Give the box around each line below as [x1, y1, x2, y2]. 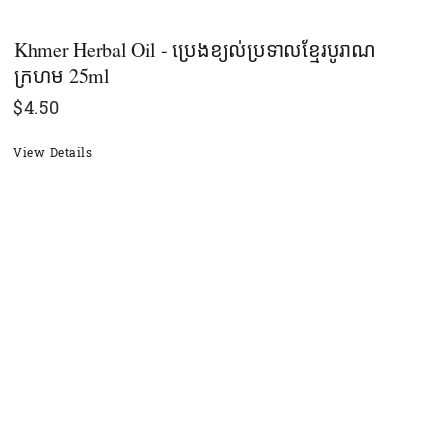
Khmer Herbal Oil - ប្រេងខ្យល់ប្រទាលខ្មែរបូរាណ [14, 35, 376, 63]
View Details [13, 141, 92, 164]
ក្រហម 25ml [14, 61, 110, 89]
